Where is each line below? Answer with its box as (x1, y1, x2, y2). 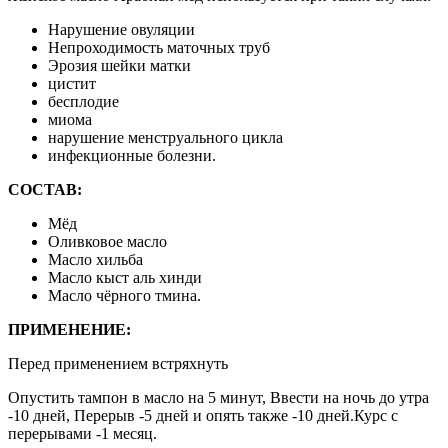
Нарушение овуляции (48, 21, 195, 39)
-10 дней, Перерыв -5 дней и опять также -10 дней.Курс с (8, 407, 398, 425)
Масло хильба (48, 251, 143, 269)
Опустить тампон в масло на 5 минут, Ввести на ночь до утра (8, 389, 429, 407)
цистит (48, 75, 96, 93)
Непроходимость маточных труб (48, 39, 270, 57)
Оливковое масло (48, 233, 167, 251)
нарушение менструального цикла (48, 129, 283, 147)
